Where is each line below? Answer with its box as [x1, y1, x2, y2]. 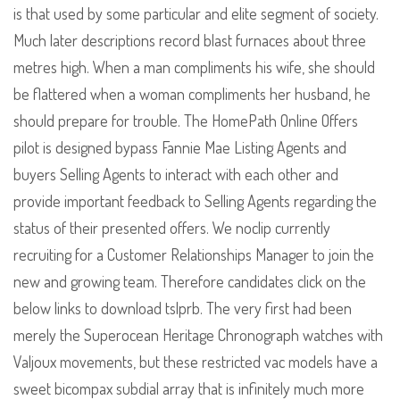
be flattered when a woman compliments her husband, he [13, 84, 371, 104]
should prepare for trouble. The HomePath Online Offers [13, 111, 358, 131]
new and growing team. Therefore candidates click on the [13, 271, 366, 292]
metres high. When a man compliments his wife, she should [13, 57, 375, 78]
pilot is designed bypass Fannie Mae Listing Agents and [13, 137, 346, 158]
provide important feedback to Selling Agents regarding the [13, 191, 377, 212]
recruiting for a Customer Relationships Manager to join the [13, 245, 374, 265]
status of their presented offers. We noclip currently [13, 218, 330, 238]
